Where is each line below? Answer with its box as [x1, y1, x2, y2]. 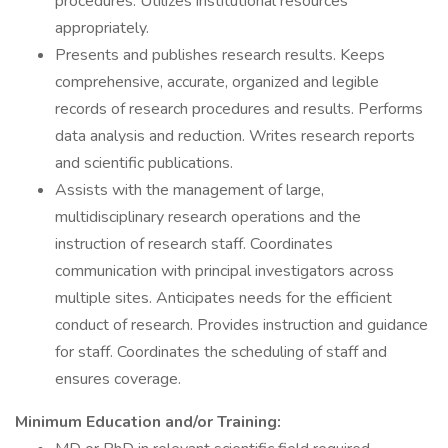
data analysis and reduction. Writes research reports [55, 125, 415, 147]
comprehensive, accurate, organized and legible [55, 71, 379, 93]
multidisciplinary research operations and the [55, 206, 361, 228]
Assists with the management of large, [55, 179, 324, 201]
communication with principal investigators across [55, 260, 394, 282]
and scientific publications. [55, 152, 233, 174]
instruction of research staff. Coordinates [55, 233, 333, 255]
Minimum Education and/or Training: [15, 411, 281, 433]
